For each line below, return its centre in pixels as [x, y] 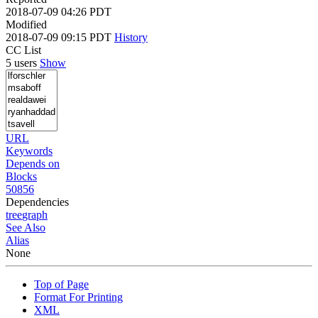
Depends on [33, 163]
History [131, 37]
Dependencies [37, 202]
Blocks [21, 176]
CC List [23, 50]
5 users [23, 62]
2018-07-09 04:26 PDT [59, 11]
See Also [26, 227]
